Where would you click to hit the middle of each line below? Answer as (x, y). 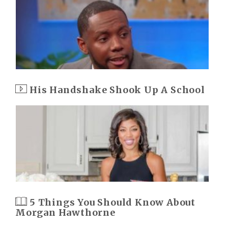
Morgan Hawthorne (65, 212)
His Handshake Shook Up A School (117, 90)
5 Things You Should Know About (112, 202)
